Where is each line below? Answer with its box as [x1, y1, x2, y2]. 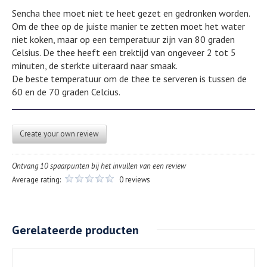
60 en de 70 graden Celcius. [12, 85, 120, 98]
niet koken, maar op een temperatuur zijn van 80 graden [12, 33, 235, 45]
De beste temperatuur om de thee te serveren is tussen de [12, 72, 247, 85]
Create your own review [20, 128, 99, 139]
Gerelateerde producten [12, 222, 139, 238]
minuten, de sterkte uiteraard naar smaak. [12, 59, 178, 72]
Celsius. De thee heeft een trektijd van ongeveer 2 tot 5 [12, 46, 236, 58]
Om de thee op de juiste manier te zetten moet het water [12, 20, 245, 32]
